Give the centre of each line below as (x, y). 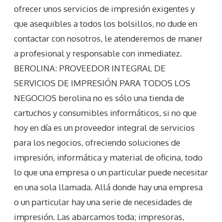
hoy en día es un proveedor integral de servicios (104, 128)
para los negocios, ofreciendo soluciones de (97, 143)
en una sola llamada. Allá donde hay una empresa (108, 187)
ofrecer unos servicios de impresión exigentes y (104, 9)
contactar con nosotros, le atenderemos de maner (108, 39)
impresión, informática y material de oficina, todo (108, 158)
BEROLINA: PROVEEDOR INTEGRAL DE (90, 68)
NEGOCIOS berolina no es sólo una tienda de (99, 98)
